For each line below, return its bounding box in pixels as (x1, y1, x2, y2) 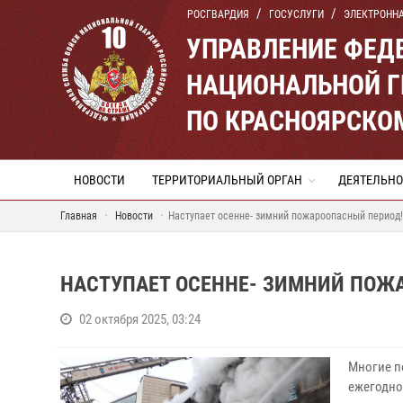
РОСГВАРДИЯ (187, 8, 249, 21)
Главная (60, 210, 97, 222)
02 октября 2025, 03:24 (79, 311, 201, 327)
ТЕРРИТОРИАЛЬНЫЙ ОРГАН (152, 173, 302, 187)
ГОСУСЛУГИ (269, 8, 324, 21)
